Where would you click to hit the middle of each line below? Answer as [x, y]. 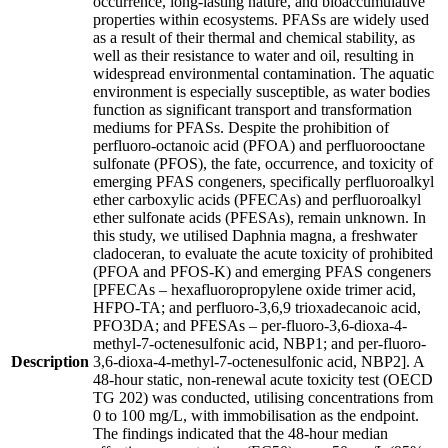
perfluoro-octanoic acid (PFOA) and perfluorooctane [259, 145]
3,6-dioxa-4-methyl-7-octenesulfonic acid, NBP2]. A [258, 361]
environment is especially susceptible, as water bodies [261, 91]
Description [50, 361]
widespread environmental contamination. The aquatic [263, 73]
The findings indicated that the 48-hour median [240, 433]
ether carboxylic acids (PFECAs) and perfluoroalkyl [257, 199]
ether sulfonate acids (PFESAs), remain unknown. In [259, 217]
